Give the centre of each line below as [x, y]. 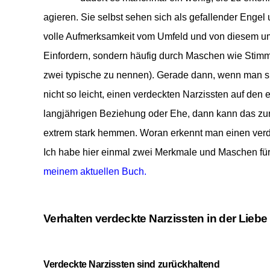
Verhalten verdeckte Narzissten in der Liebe [155, 218]
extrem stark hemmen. [92, 133]
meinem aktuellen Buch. [95, 171]
